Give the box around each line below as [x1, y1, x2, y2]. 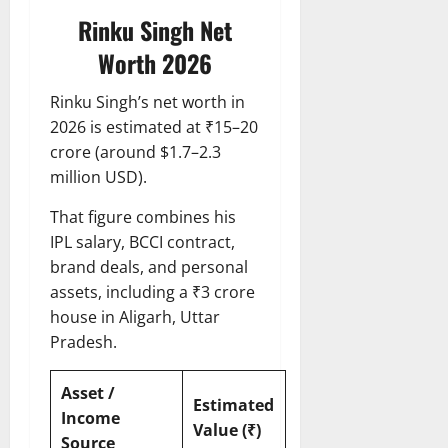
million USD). [50, 166, 147, 189]
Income [61, 407, 120, 430]
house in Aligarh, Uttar [50, 306, 220, 329]
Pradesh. [50, 331, 117, 354]
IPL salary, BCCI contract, [50, 231, 235, 254]
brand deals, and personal [50, 256, 248, 279]
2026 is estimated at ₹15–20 [50, 116, 258, 139]
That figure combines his [50, 206, 236, 229]
